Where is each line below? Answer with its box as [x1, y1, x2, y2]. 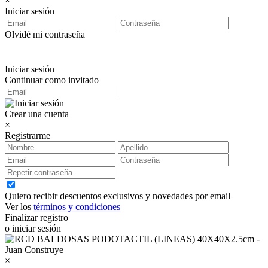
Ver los [5, 202, 33, 212]
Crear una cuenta [5, 109, 69, 120]
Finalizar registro [5, 212, 68, 223]
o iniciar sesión [5, 223, 61, 234]
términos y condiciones [33, 202, 120, 212]
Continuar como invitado [5, 75, 99, 86]
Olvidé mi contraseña [5, 29, 85, 40]
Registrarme [5, 130, 50, 141]
